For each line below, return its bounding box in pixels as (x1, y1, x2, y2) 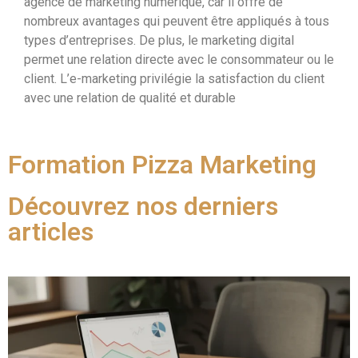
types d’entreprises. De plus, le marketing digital (24, 33, 294, 49)
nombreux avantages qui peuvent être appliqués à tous (24, 14, 329, 30)
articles (8, 216, 93, 247)
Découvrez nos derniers (8, 190, 278, 221)
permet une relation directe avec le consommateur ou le (24, 52, 334, 68)
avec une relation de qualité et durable (24, 90, 236, 106)
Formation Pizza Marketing (8, 149, 316, 180)
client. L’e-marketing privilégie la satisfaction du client (24, 71, 324, 87)
